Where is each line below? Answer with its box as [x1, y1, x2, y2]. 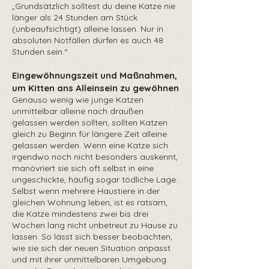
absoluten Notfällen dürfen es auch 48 [12, 35, 163, 46]
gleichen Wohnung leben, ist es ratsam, [12, 197, 168, 208]
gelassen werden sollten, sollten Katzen [12, 117, 168, 128]
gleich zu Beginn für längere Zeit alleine [12, 128, 167, 139]
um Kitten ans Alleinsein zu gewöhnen [12, 82, 179, 94]
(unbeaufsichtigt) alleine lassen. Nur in [12, 23, 163, 34]
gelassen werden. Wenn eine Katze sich [12, 140, 168, 151]
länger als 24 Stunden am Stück [12, 12, 138, 23]
